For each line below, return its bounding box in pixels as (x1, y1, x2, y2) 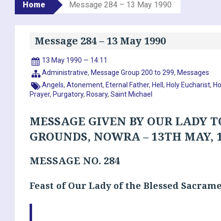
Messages (177, 68, 210, 76)
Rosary (86, 90, 108, 98)
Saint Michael (110, 90, 152, 98)
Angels (42, 80, 64, 89)
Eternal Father (106, 80, 149, 89)
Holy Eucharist (166, 80, 211, 89)
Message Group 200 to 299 (91, 68, 175, 76)
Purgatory (53, 90, 83, 98)
